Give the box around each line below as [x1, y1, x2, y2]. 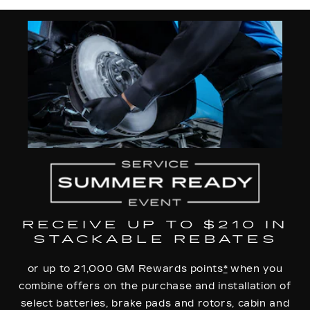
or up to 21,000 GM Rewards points [27, 262, 224, 275]
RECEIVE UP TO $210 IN [22, 217, 288, 231]
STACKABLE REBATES [33, 232, 277, 246]
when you [227, 262, 283, 275]
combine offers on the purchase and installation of [19, 280, 291, 292]
